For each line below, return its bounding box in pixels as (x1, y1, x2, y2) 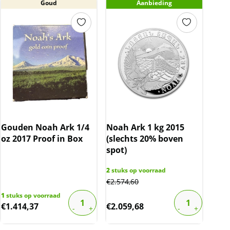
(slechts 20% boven (106, 132, 184, 144)
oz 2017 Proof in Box (1, 132, 83, 144)
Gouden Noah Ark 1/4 (1, 121, 89, 133)
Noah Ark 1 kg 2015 (106, 121, 185, 133)
